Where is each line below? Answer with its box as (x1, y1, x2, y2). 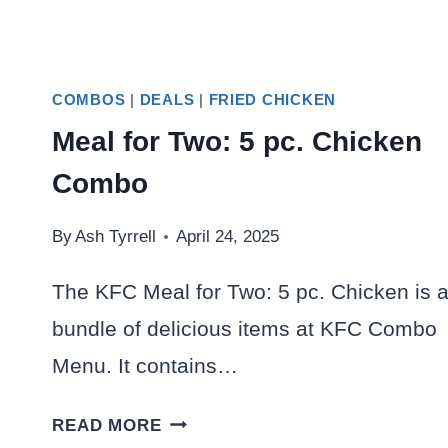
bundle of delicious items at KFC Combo (52, 316, 437, 340)
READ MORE (52, 415, 162, 435)
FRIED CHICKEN (208, 92, 337, 109)
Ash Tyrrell (75, 226, 157, 246)
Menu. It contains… (52, 353, 238, 377)
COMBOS (52, 92, 126, 109)
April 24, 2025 (176, 226, 280, 246)
